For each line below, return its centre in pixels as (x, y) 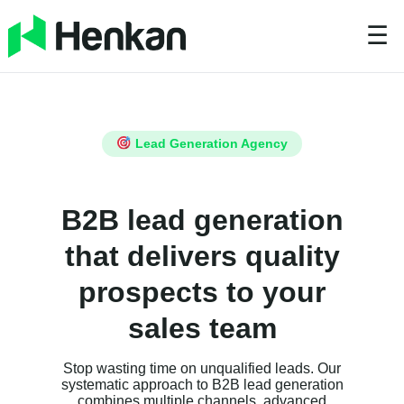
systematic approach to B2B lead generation (202, 385)
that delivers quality (202, 257)
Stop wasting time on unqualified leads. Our (202, 369)
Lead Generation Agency (209, 144)
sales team (202, 329)
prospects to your (202, 293)
